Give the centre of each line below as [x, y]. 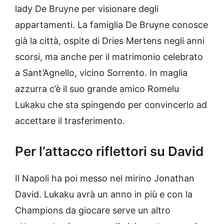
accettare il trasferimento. [70, 121]
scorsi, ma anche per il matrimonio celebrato [109, 57]
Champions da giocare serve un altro [93, 210]
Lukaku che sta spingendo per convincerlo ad [111, 105]
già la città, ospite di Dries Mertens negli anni [110, 41]
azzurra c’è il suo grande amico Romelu [97, 89]
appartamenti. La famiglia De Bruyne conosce [111, 25]
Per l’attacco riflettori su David [109, 151]
